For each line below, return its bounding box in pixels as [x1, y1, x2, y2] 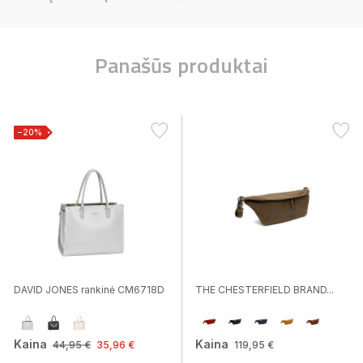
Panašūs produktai [94, 49, 269, 81]
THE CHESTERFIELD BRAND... [195, 284, 334, 296]
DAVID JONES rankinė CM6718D [14, 284, 164, 296]
